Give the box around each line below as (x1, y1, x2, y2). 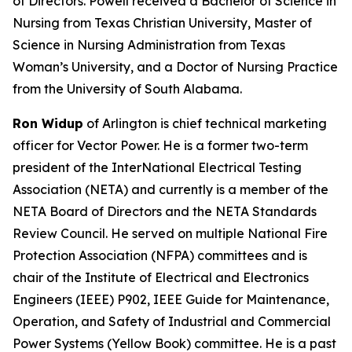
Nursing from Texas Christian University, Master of (13, 15, 312, 31)
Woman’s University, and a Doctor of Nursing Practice (13, 59, 338, 75)
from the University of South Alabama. (13, 81, 242, 97)
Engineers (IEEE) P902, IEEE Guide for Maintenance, (13, 291, 329, 307)
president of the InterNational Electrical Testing (13, 159, 302, 175)
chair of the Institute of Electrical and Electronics (13, 269, 309, 285)
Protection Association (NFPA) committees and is (13, 247, 307, 263)
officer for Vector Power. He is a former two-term (13, 137, 308, 153)
